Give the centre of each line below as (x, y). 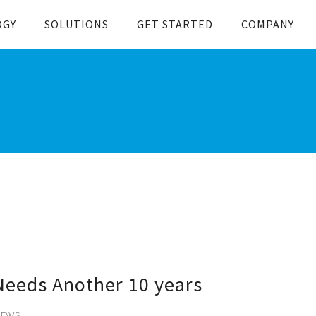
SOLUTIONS (77, 24)
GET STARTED (175, 24)
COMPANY (268, 24)
